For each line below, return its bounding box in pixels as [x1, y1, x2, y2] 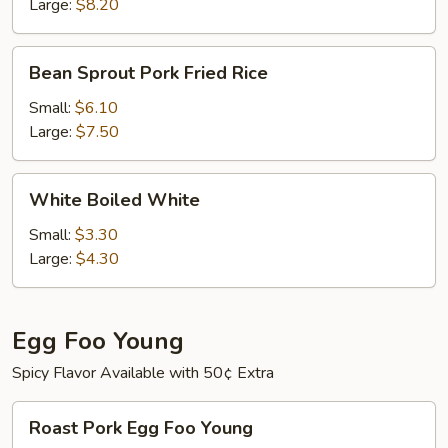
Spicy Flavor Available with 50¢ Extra [12, 362, 274, 384]
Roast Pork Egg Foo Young [29, 416, 253, 440]
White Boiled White [29, 188, 200, 212]
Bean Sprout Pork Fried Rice [29, 61, 268, 85]
